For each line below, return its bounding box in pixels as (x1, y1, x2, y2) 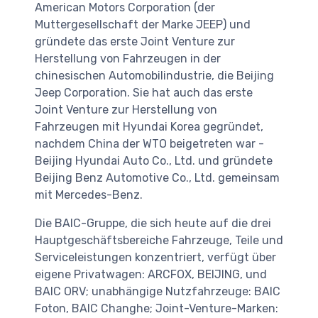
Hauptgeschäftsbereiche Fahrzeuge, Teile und (35, 233, 283, 247)
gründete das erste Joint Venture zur (35, 34, 235, 48)
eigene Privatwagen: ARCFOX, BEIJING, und (35, 267, 267, 281)
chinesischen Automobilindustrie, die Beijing (35, 68, 274, 82)
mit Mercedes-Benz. (35, 187, 143, 202)
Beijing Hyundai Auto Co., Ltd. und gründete (35, 153, 273, 168)
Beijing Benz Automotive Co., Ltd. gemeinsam (35, 170, 280, 185)
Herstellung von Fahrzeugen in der (35, 51, 221, 65)
